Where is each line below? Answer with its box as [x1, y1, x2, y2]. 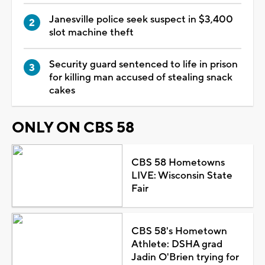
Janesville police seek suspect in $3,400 [49, 12, 233, 26]
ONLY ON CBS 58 [12, 118, 134, 137]
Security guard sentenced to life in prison [49, 57, 238, 71]
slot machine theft [49, 25, 134, 39]
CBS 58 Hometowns [131, 156, 225, 169]
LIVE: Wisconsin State [131, 169, 232, 182]
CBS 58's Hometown [131, 224, 227, 238]
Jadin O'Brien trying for [131, 250, 239, 264]
